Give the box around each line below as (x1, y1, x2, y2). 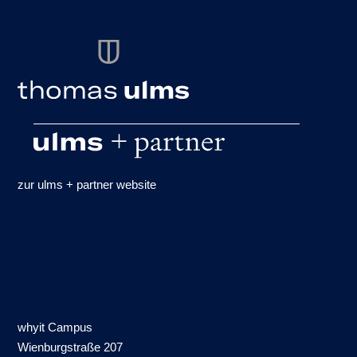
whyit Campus (18, 320, 93, 335)
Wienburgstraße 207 (18, 340, 124, 355)
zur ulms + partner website (18, 178, 157, 192)
